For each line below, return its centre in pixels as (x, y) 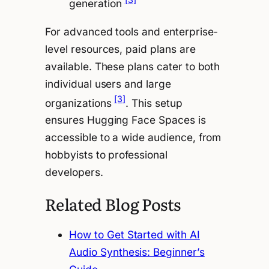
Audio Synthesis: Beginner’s (137, 252)
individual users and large (108, 83)
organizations (80, 103)
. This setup (154, 103)
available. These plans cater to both (133, 66)
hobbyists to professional (106, 155)
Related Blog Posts (113, 203)
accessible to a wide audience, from (133, 138)
